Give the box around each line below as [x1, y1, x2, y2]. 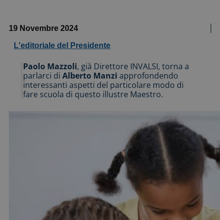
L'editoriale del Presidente [14, 41, 110, 50]
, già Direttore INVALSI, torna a [77, 60, 189, 72]
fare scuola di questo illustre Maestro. [23, 88, 163, 100]
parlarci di [23, 70, 62, 81]
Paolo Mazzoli [23, 60, 77, 72]
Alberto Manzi [62, 70, 119, 81]
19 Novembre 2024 [9, 24, 78, 32]
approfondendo [119, 70, 178, 81]
